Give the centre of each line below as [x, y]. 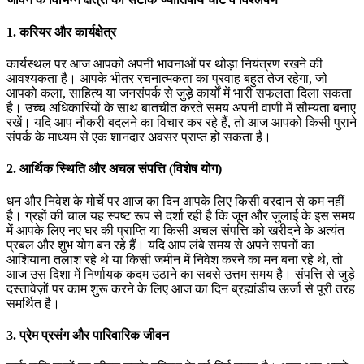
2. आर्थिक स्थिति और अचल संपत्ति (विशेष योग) [114, 169]
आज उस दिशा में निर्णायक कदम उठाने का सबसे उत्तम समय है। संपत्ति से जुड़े [181, 274]
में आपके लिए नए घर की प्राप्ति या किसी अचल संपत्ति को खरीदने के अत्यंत [175, 230]
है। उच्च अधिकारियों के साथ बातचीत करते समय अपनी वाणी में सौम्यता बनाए [181, 107]
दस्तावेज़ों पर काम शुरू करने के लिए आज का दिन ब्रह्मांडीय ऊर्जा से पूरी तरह [181, 288]
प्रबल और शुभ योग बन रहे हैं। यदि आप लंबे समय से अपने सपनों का [160, 245]
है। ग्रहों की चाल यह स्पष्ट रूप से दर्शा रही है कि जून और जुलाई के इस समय [181, 215]
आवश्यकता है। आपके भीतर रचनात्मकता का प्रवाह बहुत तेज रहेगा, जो [167, 78]
